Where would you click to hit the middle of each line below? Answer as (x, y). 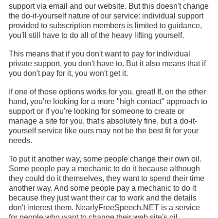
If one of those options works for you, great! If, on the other (107, 92)
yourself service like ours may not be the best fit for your (104, 131)
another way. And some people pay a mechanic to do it (102, 188)
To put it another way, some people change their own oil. (105, 159)
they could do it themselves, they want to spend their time (107, 178)
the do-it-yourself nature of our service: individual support (106, 16)
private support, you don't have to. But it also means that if (107, 64)
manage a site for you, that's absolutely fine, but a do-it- (103, 121)
